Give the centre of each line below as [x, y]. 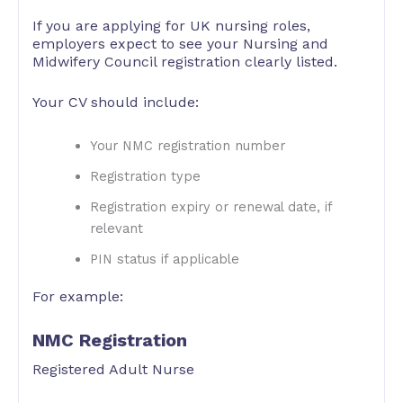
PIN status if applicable [164, 259]
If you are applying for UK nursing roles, [171, 25]
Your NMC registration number [187, 145]
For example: [78, 296]
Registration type [145, 176]
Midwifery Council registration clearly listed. [185, 61]
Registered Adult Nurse [113, 370]
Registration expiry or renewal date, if [210, 206]
